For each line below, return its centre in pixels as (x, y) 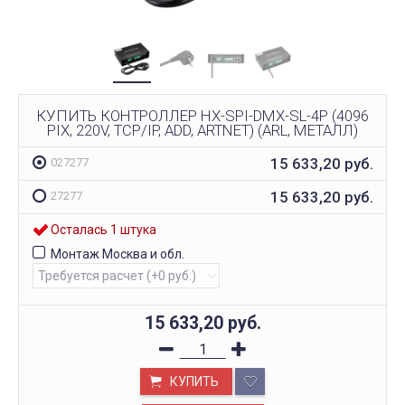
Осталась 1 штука (104, 230)
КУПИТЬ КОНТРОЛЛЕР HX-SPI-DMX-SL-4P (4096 (202, 115)
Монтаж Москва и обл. (118, 254)
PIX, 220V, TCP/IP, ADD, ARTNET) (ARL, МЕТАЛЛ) (202, 130)
